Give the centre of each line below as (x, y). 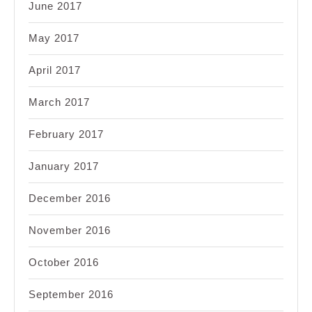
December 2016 (70, 198)
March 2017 (59, 102)
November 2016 (70, 230)
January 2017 (64, 166)
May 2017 (54, 38)
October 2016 (64, 262)
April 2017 (55, 70)
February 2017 (66, 134)
